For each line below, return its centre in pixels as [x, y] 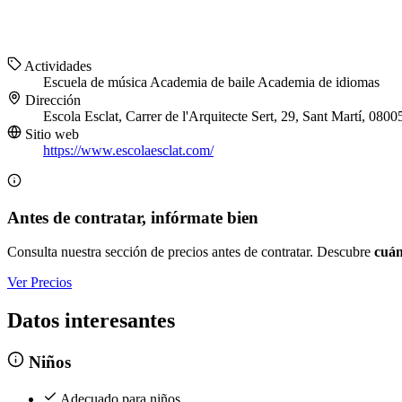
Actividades [57, 66]
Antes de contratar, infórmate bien [133, 217]
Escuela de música [96, 83]
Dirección [51, 100]
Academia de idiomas [319, 83]
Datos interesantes [91, 321]
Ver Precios [39, 283]
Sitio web [50, 135]
